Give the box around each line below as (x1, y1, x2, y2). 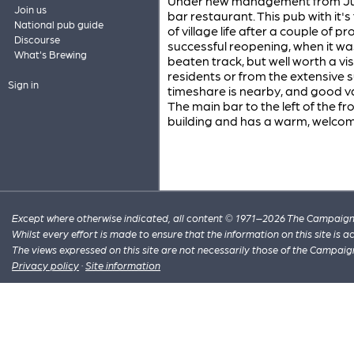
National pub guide (13, 18, 104, 30)
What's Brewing (13, 48, 87, 60)
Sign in (7, 78, 39, 90)
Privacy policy (12, 259, 80, 272)
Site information (85, 259, 161, 272)
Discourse (13, 33, 60, 45)
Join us (13, 3, 47, 15)
